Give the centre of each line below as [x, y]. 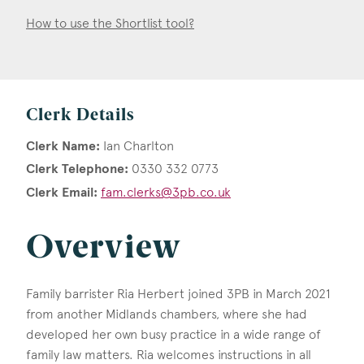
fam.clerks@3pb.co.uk [166, 193]
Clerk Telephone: [77, 169]
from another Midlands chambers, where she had [167, 314]
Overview [104, 250]
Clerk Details [80, 117]
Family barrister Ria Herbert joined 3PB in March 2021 [178, 294]
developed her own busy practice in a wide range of [173, 335]
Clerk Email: [62, 193]
